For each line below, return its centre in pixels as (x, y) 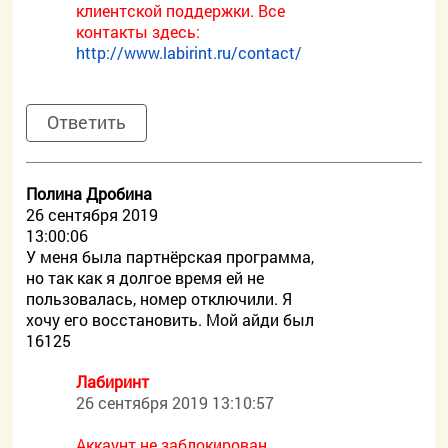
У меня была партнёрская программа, (170, 256)
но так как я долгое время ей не (145, 277)
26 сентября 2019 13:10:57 (175, 402)
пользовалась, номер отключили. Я (159, 298)
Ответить (87, 122)
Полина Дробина (89, 193)
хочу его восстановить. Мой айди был (170, 319)
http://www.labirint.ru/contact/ (189, 52)
